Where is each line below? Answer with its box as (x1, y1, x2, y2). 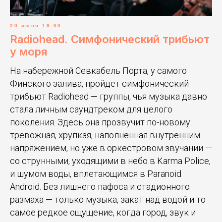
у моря (10, 45, 47, 58)
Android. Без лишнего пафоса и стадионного (10, 181, 190, 192)
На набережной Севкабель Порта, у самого (10, 65, 187, 76)
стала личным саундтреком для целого (10, 104, 172, 115)
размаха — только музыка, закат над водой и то (10, 194, 206, 205)
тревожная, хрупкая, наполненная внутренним (10, 130, 200, 141)
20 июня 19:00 (10, 23, 62, 29)
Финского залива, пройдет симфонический (10, 78, 189, 89)
